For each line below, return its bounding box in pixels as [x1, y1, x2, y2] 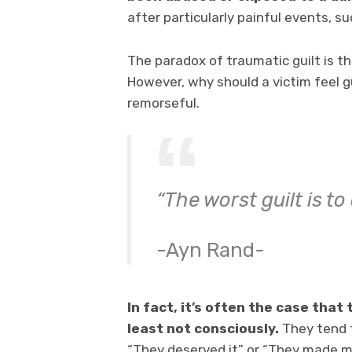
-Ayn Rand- [156, 237, 265, 262]
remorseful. [127, 94, 200, 111]
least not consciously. [127, 320, 279, 336]
